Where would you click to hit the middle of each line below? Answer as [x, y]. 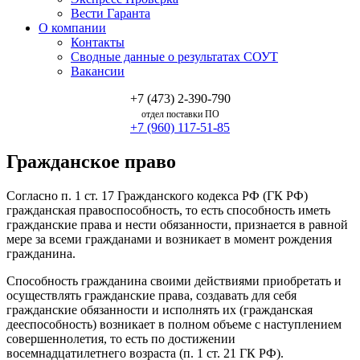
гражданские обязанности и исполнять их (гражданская [160, 309]
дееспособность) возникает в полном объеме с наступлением [174, 324]
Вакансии [98, 71]
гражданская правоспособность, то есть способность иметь [168, 210]
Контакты [98, 42]
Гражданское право [91, 161]
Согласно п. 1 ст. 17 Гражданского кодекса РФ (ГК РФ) [157, 195]
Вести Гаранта [110, 13]
